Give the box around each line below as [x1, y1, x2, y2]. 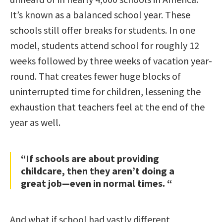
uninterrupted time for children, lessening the [10, 85, 201, 98]
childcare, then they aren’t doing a [21, 164, 174, 177]
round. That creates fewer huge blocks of [10, 69, 181, 82]
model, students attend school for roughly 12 [10, 39, 199, 52]
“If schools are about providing [21, 152, 159, 165]
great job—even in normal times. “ [21, 176, 172, 189]
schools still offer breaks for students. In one [10, 23, 195, 36]
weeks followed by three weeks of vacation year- [10, 54, 212, 67]
